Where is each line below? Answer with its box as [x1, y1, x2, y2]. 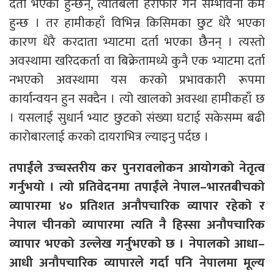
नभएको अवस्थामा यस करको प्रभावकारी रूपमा [9, 68, 265, 91]
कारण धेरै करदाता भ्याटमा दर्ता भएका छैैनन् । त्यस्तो [9, 31, 265, 53]
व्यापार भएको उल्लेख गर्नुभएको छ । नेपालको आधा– [9, 232, 265, 254]
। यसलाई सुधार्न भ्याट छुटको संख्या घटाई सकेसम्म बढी [9, 106, 265, 128]
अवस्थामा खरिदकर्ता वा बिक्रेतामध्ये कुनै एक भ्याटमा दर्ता [9, 50, 265, 72]
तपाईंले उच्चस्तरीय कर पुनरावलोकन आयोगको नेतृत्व [9, 157, 265, 179]
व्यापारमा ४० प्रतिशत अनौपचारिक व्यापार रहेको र [9, 194, 265, 217]
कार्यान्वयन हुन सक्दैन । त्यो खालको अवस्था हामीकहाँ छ [9, 87, 265, 109]
